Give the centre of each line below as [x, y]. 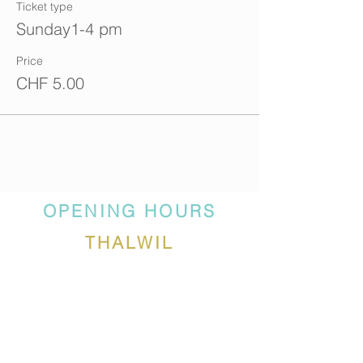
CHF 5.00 [50, 83]
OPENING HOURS [130, 211]
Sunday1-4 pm [69, 29]
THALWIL [130, 242]
